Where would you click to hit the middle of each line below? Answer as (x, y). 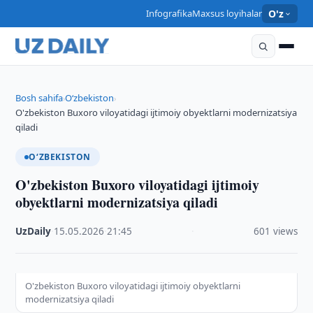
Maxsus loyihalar (227, 13)
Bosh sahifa (39, 98)
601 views (275, 231)
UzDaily (34, 231)
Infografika (169, 13)
